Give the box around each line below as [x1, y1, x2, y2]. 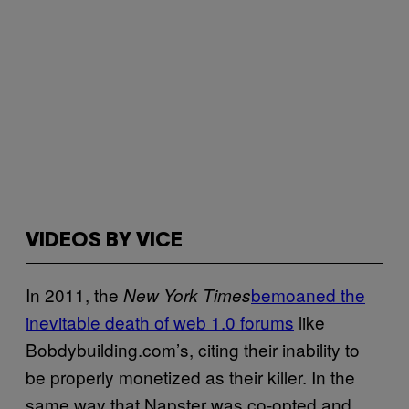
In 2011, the [26, 282, 123, 307]
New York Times [123, 283, 251, 307]
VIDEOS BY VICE [26, 232, 183, 250]
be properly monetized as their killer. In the [26, 364, 355, 389]
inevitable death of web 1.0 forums [26, 309, 294, 334]
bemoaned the [251, 282, 365, 307]
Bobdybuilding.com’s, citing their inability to [26, 337, 360, 362]
